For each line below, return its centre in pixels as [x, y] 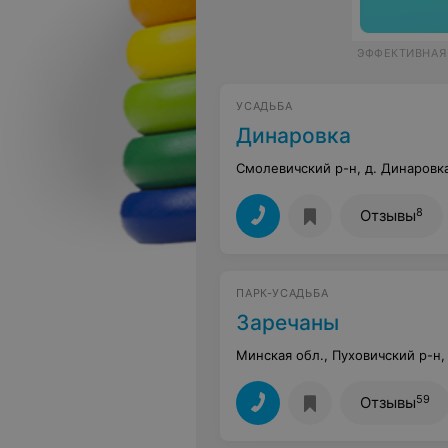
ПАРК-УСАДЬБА [282, 293]
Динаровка [293, 135]
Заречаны [287, 322]
